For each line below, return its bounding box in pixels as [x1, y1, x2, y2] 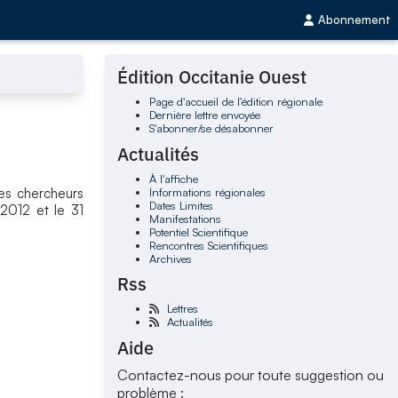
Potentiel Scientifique [148, 224, 248, 239]
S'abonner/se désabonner [148, 121, 274, 136]
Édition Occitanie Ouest [117, 65, 307, 90]
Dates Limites [148, 197, 213, 212]
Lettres [166, 301, 198, 316]
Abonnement [318, 12, 391, 28]
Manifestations [148, 211, 221, 226]
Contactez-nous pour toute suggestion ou [117, 365, 385, 384]
